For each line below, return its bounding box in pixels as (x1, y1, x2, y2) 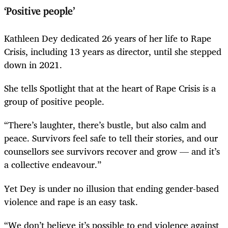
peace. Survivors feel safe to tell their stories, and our (4, 130, 218, 146)
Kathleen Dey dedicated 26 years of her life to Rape (4, 31, 211, 46)
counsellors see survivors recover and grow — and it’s (4, 144, 220, 159)
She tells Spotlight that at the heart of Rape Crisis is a (4, 80, 216, 96)
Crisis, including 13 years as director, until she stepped (4, 44, 221, 60)
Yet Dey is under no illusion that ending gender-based (4, 180, 219, 196)
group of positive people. (4, 94, 107, 109)
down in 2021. (4, 57, 62, 73)
